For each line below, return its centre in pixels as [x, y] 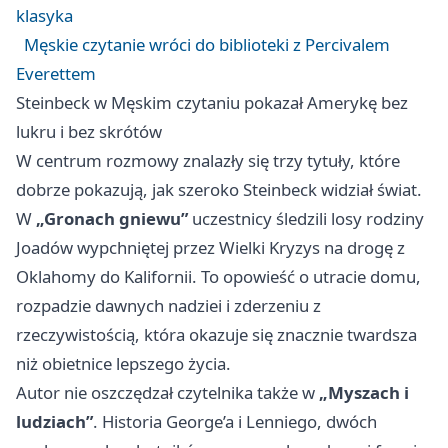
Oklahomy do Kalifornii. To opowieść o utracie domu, [218, 277]
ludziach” [54, 422]
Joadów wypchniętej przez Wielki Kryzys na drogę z [210, 248]
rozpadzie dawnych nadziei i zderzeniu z [168, 306]
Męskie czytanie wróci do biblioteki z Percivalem [207, 45]
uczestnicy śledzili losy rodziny [306, 219]
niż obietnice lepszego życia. [123, 364]
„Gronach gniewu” [112, 219]
